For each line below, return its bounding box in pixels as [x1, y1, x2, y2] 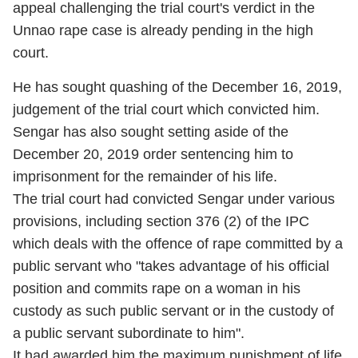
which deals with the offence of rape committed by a [13, 236, 343, 252]
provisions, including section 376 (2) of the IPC [13, 213, 309, 229]
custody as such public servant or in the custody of [13, 303, 334, 319]
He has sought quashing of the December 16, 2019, [13, 79, 342, 95]
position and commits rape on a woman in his [13, 280, 300, 296]
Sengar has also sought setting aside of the [13, 124, 288, 140]
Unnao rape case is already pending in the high [13, 22, 313, 38]
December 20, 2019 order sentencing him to [13, 146, 293, 162]
